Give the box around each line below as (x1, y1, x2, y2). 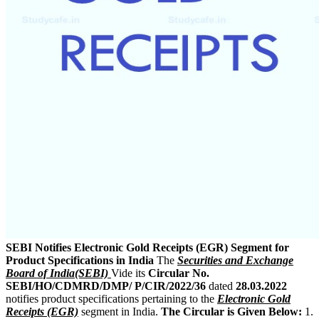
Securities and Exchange (177, 253, 293, 266)
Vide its (111, 266, 148, 279)
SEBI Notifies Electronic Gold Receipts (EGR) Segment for (6, 241, 289, 253)
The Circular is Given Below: (161, 305, 302, 318)
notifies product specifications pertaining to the (6, 292, 217, 305)
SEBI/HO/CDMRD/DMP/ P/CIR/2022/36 (6, 279, 206, 292)
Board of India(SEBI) (6, 266, 108, 279)
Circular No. (148, 266, 209, 279)
